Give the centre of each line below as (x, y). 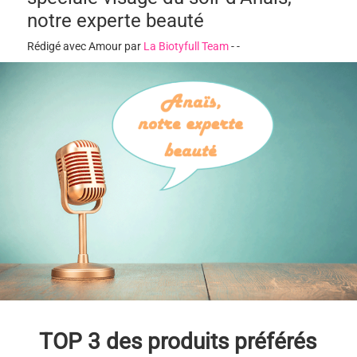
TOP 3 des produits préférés (177, 341)
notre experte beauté (116, 20)
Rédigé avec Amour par (86, 46)
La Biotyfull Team (186, 46)
